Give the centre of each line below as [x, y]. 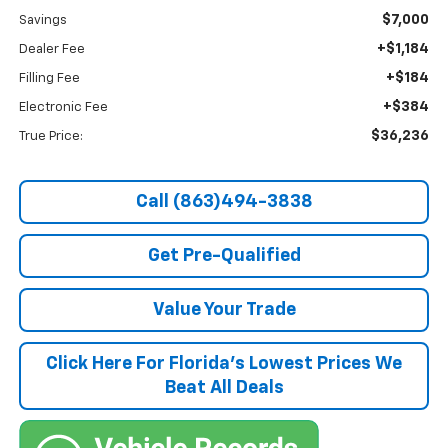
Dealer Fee [51, 50]
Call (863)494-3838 [224, 202]
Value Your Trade [224, 310]
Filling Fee [49, 79]
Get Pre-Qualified [224, 256]
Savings [42, 21]
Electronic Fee [63, 108]
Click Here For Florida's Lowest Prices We [224, 364]
